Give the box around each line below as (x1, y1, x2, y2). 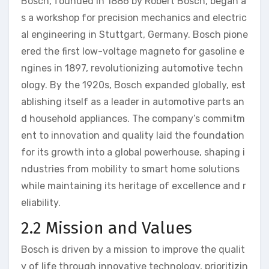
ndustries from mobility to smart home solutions (21, 163, 240, 175)
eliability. (21, 197, 61, 209)
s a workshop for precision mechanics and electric (21, 12, 247, 24)
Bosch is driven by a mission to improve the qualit (21, 243, 245, 255)
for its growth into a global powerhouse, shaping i (21, 147, 245, 159)
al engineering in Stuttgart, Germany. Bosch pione (21, 29, 248, 41)
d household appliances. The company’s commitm (21, 113, 245, 125)
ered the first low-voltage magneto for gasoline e (21, 46, 244, 58)
